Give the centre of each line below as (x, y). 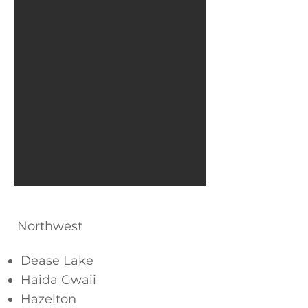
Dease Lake (57, 261)
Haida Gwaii (58, 280)
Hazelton (48, 299)
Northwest (50, 226)
